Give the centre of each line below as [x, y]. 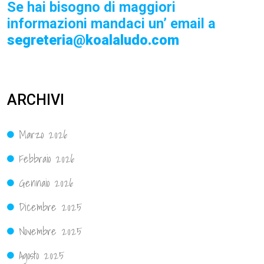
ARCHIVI [36, 100]
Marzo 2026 [43, 134]
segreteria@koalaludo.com [93, 40]
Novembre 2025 [50, 231]
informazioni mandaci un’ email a [111, 24]
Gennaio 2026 [46, 183]
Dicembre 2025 [50, 207]
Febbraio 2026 [47, 159]
